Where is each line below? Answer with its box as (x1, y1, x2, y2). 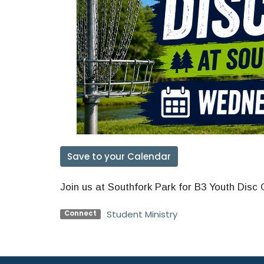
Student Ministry (106, 208, 177, 220)
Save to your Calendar (67, 150, 171, 163)
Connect (64, 209, 97, 219)
